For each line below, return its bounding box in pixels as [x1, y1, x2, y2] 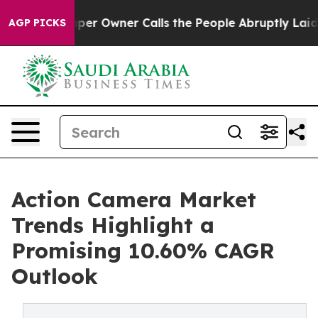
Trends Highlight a [11, 212, 214, 238]
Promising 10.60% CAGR [11, 237, 275, 264]
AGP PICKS [9, 16, 66, 29]
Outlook [11, 263, 98, 290]
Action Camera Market [11, 186, 256, 213]
